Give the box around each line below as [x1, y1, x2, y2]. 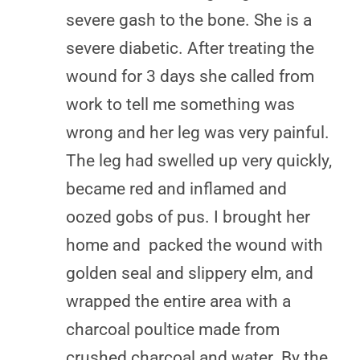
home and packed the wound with [66, 235, 323, 255]
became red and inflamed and [66, 179, 287, 198]
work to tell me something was [66, 95, 295, 114]
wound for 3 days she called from [66, 67, 314, 86]
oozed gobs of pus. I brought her [66, 207, 310, 227]
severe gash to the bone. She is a [66, 10, 312, 30]
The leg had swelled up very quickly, [66, 151, 332, 170]
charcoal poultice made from [66, 320, 280, 339]
